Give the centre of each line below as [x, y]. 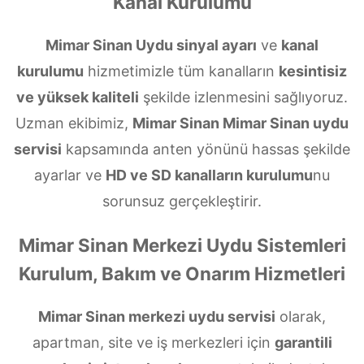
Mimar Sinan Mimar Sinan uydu [240, 123]
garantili [303, 343]
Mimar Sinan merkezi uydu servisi [157, 317]
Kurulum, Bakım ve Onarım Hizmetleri [182, 274]
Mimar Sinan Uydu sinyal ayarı [151, 45]
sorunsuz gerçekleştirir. [182, 201]
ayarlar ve [70, 175]
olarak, [301, 317]
